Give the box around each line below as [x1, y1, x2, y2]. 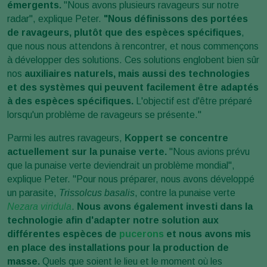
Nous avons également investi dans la [77, 201, 253, 212]
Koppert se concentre [125, 132, 228, 143]
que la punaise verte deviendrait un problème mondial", [7, 160, 235, 170]
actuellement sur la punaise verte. [7, 146, 167, 157]
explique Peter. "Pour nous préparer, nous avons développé [7, 173, 254, 184]
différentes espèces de [7, 228, 119, 239]
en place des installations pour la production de [7, 242, 229, 253]
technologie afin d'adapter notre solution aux [7, 215, 219, 225]
